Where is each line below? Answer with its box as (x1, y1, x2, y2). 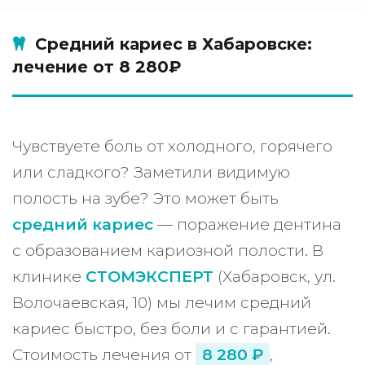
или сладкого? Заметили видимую (12, 163, 290, 182)
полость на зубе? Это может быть (12, 189, 279, 208)
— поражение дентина (153, 215, 341, 234)
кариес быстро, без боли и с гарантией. (12, 319, 331, 338)
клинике (12, 267, 86, 286)
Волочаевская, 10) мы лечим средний (12, 293, 311, 312)
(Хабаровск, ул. (213, 267, 336, 286)
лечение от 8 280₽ (12, 57, 182, 77)
